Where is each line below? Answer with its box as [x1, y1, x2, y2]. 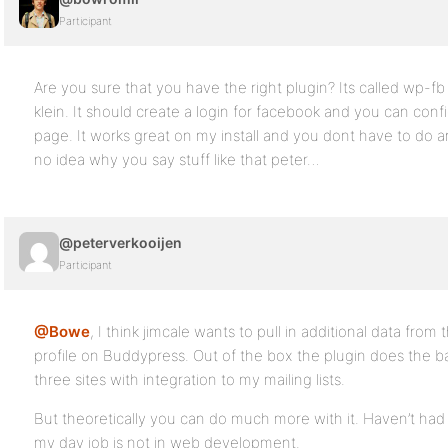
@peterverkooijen [59, 234, 182, 251]
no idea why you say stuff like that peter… [34, 150, 320, 169]
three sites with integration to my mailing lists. [34, 370, 345, 389]
